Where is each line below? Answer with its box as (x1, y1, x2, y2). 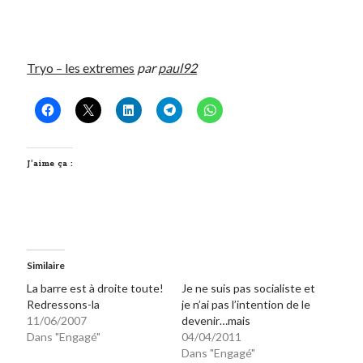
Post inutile (28, 11, 77, 23)
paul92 (158, 60, 198, 76)
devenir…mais (181, 314, 250, 328)
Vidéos (28, 108, 59, 121)
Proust (28, 30, 58, 43)
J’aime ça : (27, 158, 74, 170)
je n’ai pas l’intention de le (181, 297, 310, 312)
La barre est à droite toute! (27, 281, 164, 296)
